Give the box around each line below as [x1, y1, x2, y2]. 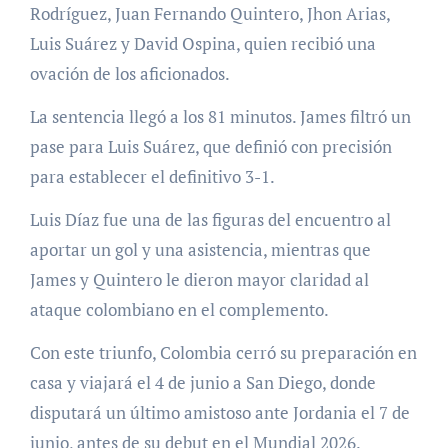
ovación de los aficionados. [29, 62, 230, 86]
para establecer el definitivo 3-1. [29, 165, 275, 189]
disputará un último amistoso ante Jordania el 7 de [29, 401, 410, 425]
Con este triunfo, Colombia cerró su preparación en [29, 341, 417, 365]
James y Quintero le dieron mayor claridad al [29, 268, 369, 292]
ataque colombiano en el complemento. [29, 298, 329, 322]
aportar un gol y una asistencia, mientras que [29, 238, 371, 262]
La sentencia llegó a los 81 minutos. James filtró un [29, 105, 411, 129]
